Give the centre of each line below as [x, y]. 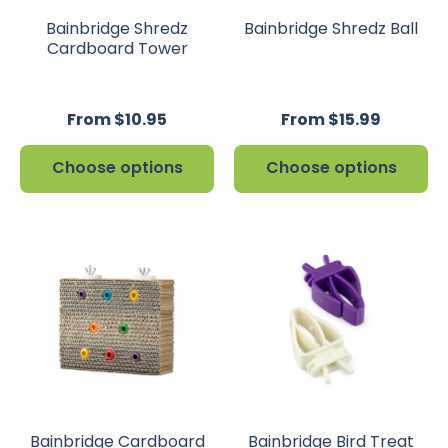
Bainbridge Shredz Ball [331, 28]
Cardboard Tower [117, 48]
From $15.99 [331, 119]
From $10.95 [117, 119]
